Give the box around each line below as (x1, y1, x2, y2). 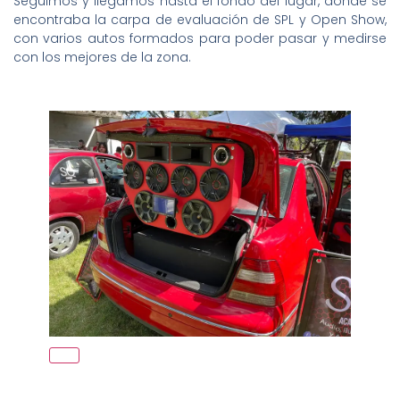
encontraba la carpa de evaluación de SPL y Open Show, (13, 10, 387, 29)
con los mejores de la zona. (13, 47, 191, 66)
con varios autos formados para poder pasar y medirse (13, 29, 387, 47)
